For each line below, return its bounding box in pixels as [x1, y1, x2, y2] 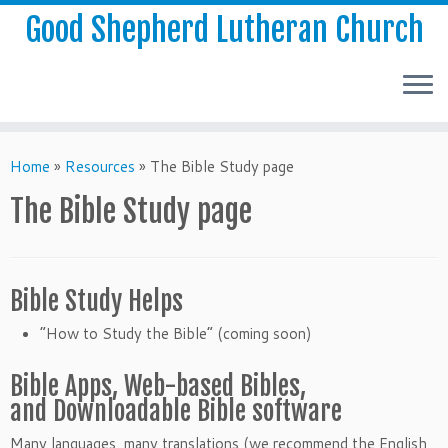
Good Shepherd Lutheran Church [24, 10, 424, 50]
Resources [65, 156, 135, 177]
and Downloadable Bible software [10, 395, 342, 427]
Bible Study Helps [10, 285, 183, 317]
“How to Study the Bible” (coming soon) [40, 323, 312, 344]
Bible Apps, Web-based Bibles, [10, 370, 306, 402]
